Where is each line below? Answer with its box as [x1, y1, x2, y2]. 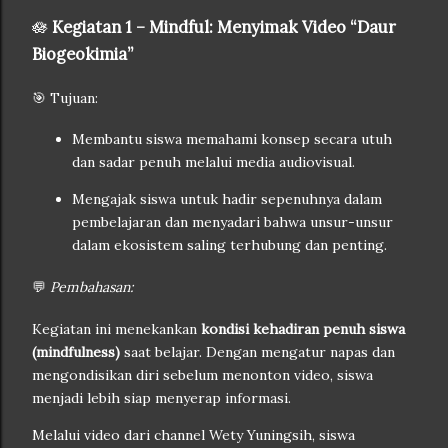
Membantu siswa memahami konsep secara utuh [72, 130, 392, 149]
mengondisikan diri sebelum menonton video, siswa [32, 365, 373, 384]
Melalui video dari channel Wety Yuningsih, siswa [32, 425, 355, 444]
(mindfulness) [32, 342, 120, 361]
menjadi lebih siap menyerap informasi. [32, 388, 291, 407]
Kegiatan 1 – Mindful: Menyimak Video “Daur [52, 17, 396, 38]
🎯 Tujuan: [32, 88, 98, 107]
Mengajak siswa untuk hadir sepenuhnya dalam [72, 190, 382, 209]
